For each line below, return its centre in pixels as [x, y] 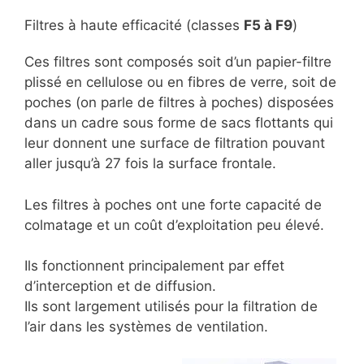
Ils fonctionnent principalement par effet [154, 266]
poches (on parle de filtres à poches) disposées [179, 103]
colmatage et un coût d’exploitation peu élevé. [174, 225]
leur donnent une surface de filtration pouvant [175, 143]
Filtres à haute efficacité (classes [134, 26]
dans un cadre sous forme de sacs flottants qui [179, 123]
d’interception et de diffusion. [120, 286]
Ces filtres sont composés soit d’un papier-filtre [178, 62]
